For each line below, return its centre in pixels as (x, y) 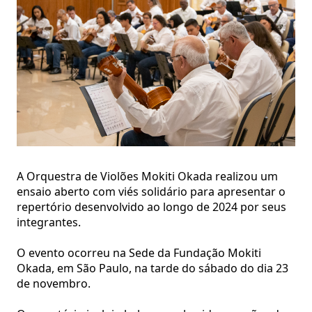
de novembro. (54, 283)
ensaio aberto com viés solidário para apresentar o (151, 191)
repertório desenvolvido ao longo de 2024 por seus (151, 206)
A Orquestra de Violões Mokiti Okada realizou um (147, 176)
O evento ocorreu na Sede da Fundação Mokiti (139, 252)
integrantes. (49, 222)
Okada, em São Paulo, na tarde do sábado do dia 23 (153, 268)
